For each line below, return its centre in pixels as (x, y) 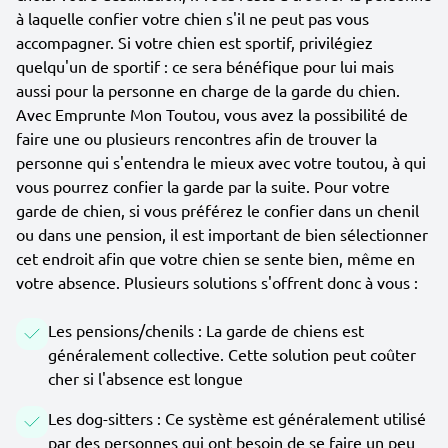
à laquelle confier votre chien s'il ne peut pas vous (192, 18)
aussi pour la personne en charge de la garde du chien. (208, 90)
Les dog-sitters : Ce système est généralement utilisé (237, 418)
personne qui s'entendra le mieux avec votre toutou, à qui (221, 162)
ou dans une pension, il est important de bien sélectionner (222, 234)
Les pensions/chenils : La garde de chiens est (206, 330)
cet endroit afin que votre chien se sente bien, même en (215, 258)
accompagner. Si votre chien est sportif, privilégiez (194, 42)
